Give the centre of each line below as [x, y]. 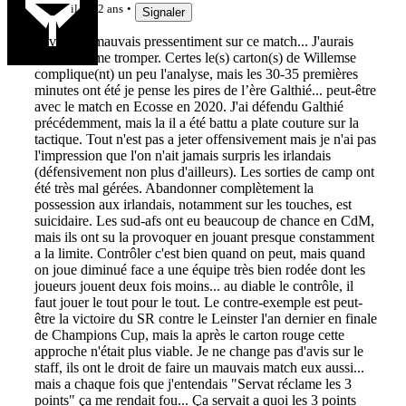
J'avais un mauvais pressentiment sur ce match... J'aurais [193, 41]
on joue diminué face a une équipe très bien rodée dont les [199, 269]
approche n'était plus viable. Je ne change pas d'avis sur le [198, 351]
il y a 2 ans [97, 10]
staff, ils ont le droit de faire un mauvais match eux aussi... [199, 367]
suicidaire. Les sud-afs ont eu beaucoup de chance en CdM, [204, 220]
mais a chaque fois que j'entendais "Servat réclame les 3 [193, 383]
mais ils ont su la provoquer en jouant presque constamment [204, 237]
